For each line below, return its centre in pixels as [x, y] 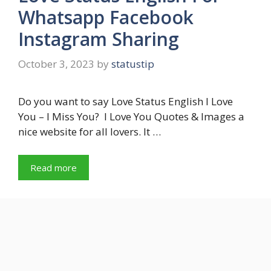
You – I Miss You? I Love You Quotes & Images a [131, 117]
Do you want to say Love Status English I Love [126, 102]
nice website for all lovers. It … [90, 132]
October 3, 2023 [56, 64]
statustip [133, 64]
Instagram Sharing [99, 39]
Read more [54, 167]
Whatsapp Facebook [106, 17]
